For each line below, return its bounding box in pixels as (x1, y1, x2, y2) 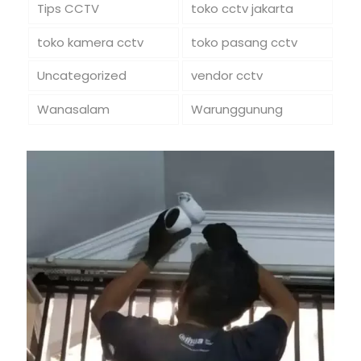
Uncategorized (36, 67, 127, 85)
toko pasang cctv (190, 33, 297, 51)
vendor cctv (190, 67, 263, 85)
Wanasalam (36, 101, 110, 118)
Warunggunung (190, 101, 283, 118)
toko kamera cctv (36, 33, 143, 51)
